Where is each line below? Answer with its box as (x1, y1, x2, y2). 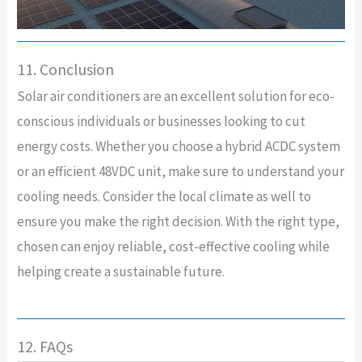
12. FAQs (16, 335, 73, 356)
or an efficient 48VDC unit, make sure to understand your (16, 162, 344, 180)
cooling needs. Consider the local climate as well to (16, 187, 311, 205)
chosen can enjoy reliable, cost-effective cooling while (16, 237, 330, 255)
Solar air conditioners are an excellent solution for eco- (16, 86, 335, 105)
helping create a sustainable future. (16, 262, 225, 280)
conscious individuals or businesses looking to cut (16, 112, 305, 130)
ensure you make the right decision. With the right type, (16, 212, 339, 230)
